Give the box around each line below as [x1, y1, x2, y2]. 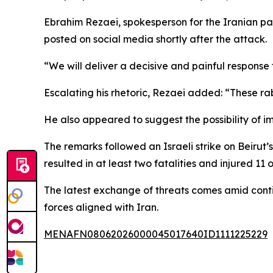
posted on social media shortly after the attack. [44, 33, 267, 45]
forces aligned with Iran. [44, 201, 158, 213]
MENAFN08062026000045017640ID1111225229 [44, 228, 268, 240]
